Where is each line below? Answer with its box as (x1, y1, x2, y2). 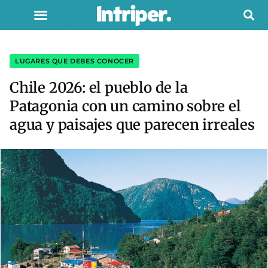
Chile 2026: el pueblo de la (10, 78, 188, 97)
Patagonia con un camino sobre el (10, 97, 241, 115)
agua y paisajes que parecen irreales (10, 115, 255, 134)
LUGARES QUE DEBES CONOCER (15, 57, 134, 65)
